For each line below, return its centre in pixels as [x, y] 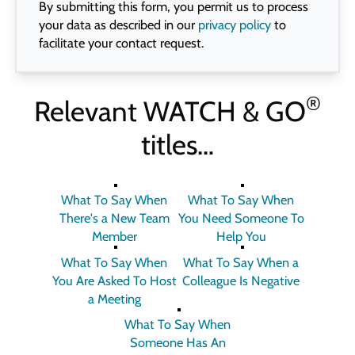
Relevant [89, 111]
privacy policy [234, 24]
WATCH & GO [225, 111]
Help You [241, 237]
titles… [177, 144]
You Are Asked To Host [114, 280]
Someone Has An [177, 342]
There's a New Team [114, 218]
